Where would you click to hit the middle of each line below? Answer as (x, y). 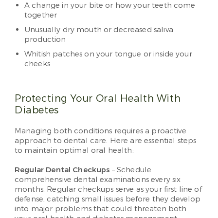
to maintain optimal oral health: (74, 151)
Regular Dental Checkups (62, 170)
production (45, 40)
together (41, 15)
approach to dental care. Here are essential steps (106, 141)
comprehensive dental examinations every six (98, 180)
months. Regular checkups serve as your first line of (108, 190)
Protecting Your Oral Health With (98, 99)
